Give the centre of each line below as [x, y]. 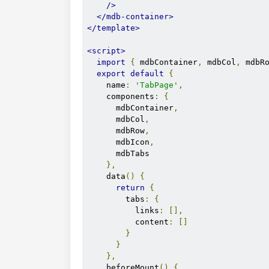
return [130, 188]
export [111, 74]
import [111, 62]
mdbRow [116, 131]
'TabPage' [157, 85]
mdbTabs [118, 153]
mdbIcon [118, 142]
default [147, 74]
